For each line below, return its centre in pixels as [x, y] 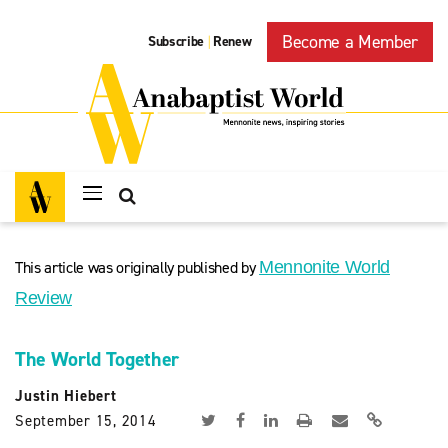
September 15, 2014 [86, 421]
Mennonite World [324, 267]
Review [43, 298]
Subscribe [176, 42]
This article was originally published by [137, 267]
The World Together [97, 359]
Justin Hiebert [66, 396]
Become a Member [350, 42]
